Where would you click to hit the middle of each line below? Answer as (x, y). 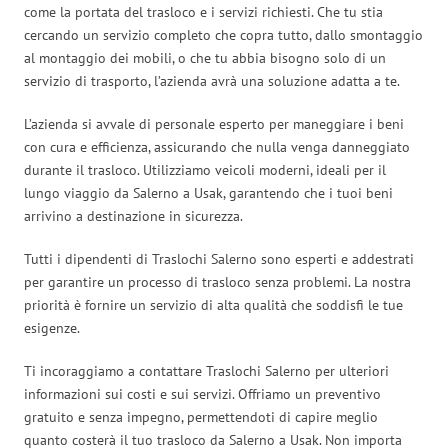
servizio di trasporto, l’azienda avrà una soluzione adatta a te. (212, 80)
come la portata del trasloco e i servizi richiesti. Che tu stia (203, 11)
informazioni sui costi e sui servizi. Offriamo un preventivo (202, 393)
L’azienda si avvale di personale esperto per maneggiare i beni (214, 123)
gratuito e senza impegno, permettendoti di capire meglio (201, 416)
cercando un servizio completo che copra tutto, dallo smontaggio (223, 34)
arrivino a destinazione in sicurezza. (133, 215)
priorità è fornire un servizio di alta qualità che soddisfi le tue (213, 304)
